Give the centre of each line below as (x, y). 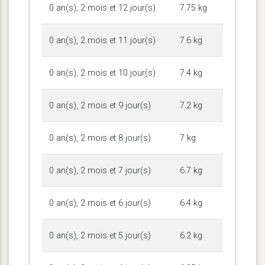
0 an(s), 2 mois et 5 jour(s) (100, 235)
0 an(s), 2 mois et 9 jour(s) (100, 105)
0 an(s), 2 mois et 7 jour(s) (100, 170)
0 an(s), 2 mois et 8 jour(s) (100, 138)
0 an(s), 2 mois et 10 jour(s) (102, 73)
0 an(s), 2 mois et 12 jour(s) (102, 8)
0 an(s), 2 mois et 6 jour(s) (100, 203)
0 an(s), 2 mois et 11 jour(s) (102, 40)
